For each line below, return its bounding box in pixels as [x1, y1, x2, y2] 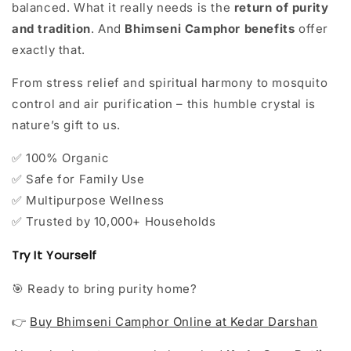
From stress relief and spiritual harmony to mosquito [12, 75, 328, 91]
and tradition [12, 21, 91, 37]
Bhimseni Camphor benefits [125, 21, 295, 37]
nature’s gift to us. [12, 118, 121, 133]
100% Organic [22, 150, 110, 166]
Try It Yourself [12, 247, 97, 264]
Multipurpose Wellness [22, 193, 165, 208]
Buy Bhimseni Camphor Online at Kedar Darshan [30, 314, 318, 330]
